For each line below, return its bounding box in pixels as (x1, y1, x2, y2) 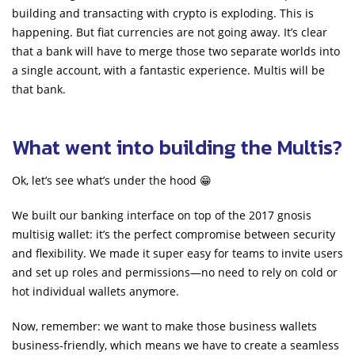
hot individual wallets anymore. (12, 284, 179, 300)
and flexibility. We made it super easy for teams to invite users (12, 246, 343, 261)
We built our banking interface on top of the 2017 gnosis (12, 208, 311, 223)
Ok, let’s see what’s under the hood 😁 (12, 173, 212, 189)
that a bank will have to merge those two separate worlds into (12, 44, 340, 59)
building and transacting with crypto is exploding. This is (12, 6, 314, 21)
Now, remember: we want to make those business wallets (12, 319, 317, 334)
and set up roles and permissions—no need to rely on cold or (12, 265, 338, 281)
